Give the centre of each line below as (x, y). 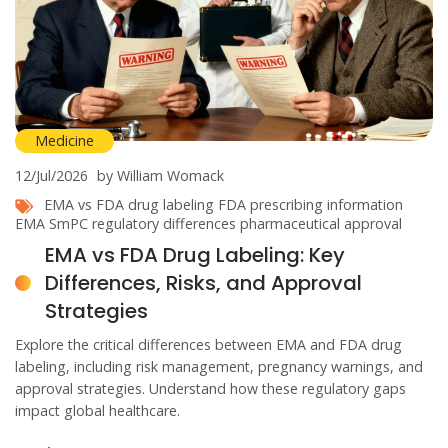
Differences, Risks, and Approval (203, 282)
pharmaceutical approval (321, 223)
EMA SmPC (51, 223)
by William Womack (160, 175)
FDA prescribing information (310, 204)
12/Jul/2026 (51, 175)
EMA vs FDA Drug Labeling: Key (195, 254)
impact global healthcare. (97, 410)
